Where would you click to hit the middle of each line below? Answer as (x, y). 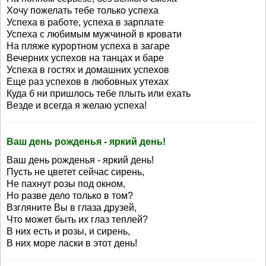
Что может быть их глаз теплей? (77, 219)
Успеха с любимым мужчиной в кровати (94, 34)
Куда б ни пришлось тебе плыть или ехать (99, 94)
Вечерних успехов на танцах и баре (85, 58)
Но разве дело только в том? (70, 196)
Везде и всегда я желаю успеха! (77, 105)
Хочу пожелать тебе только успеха (83, 10)
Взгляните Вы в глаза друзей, (72, 208)
